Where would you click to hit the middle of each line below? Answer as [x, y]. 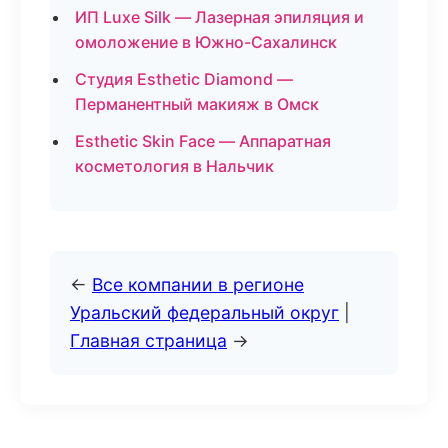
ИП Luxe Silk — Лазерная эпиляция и [219, 17]
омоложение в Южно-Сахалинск [206, 42]
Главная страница [148, 340]
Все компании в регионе [198, 284]
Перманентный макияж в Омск [197, 104]
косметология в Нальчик [174, 166]
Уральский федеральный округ [204, 312]
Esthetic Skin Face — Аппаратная [203, 141]
